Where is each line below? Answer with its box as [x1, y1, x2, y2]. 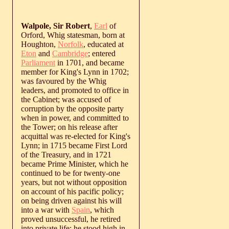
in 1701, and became [55, 58, 124, 67]
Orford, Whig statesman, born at [21, 30, 125, 39]
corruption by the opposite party [21, 104, 124, 113]
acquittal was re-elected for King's [21, 131, 130, 141]
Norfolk [58, 39, 83, 49]
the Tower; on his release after [21, 122, 118, 131]
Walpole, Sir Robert [21, 21, 90, 30]
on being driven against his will [21, 196, 122, 205]
